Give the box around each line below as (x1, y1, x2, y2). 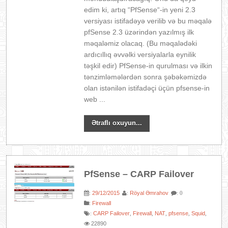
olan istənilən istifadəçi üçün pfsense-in (84, 84, 210, 92)
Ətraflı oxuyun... (92, 119, 142, 127)
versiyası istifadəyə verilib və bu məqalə (84, 17, 212, 25)
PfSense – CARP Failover (84, 169, 194, 179)
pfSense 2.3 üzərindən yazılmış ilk (84, 28, 194, 36)
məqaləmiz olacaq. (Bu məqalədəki (84, 39, 197, 47)
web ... (84, 95, 106, 103)
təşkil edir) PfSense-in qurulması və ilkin (84, 62, 213, 70)
